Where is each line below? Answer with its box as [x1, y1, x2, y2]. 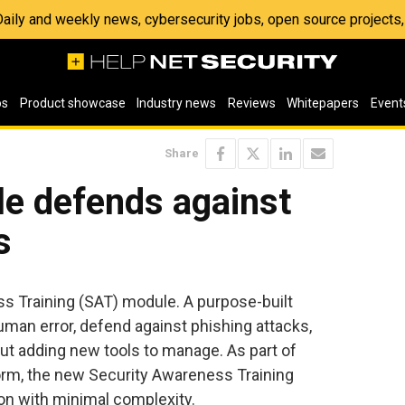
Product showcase [19, 96, 126, 110]
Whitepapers [287, 96, 360, 110]
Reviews [227, 96, 276, 110]
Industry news [137, 96, 217, 110]
